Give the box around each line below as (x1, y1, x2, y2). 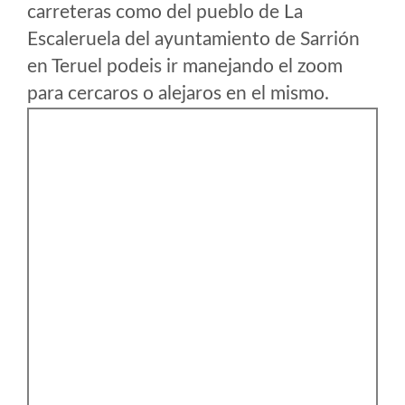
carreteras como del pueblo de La (27, 3, 303, 22)
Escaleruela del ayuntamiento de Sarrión (27, 30, 360, 49)
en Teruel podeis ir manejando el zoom (27, 57, 343, 76)
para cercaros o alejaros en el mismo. (27, 84, 329, 103)
